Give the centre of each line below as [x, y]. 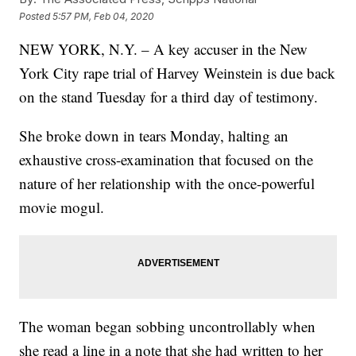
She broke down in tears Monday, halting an [154, 136]
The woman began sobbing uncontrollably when [168, 327]
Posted [36, 16]
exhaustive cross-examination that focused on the [166, 160]
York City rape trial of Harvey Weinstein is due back [178, 73]
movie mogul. [62, 207]
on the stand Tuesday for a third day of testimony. [169, 97]
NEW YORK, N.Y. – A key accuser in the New [164, 49]
